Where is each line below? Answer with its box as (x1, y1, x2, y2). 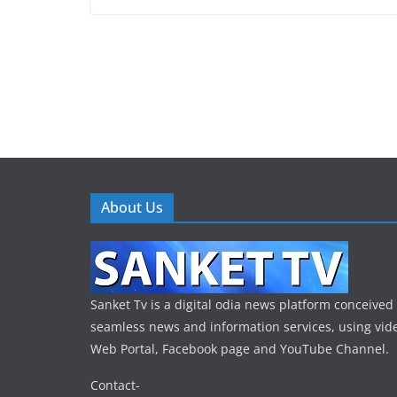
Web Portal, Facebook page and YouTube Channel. (90, 340, 389, 358)
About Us (101, 198, 163, 218)
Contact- (90, 377, 140, 394)
